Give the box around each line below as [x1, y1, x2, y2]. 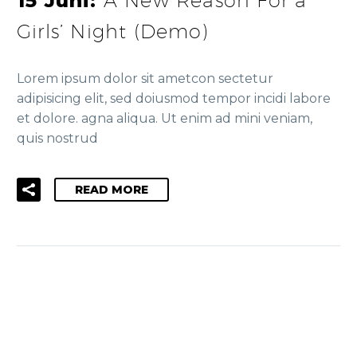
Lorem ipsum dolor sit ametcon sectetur [17, 70, 273, 86]
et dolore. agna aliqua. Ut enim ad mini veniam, [17, 110, 312, 126]
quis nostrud [17, 130, 98, 146]
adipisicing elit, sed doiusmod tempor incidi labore [17, 90, 331, 106]
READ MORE [75, 182, 148, 198]
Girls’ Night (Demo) [17, 19, 209, 42]
